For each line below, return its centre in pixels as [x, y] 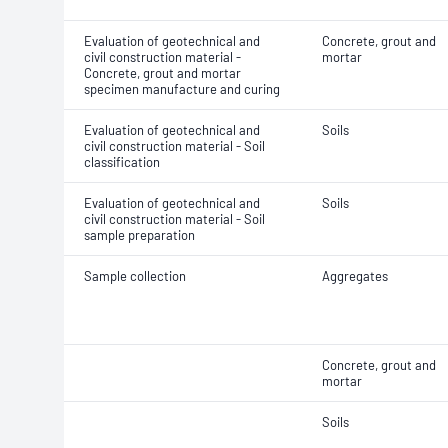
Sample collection [135, 276]
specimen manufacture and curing [182, 89]
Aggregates [355, 276]
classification [122, 162]
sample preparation [139, 235]
